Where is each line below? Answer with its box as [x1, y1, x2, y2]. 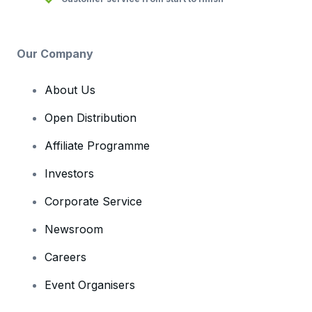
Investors [45, 166, 94, 180]
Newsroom [45, 221, 103, 236]
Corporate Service [45, 194, 142, 208]
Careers [45, 249, 86, 264]
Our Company [17, 46, 93, 61]
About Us [45, 82, 95, 97]
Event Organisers [45, 277, 135, 292]
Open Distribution [45, 110, 136, 125]
